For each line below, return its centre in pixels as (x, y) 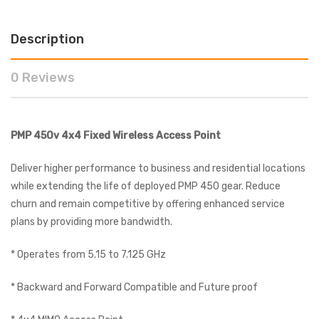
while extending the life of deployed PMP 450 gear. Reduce (146, 186)
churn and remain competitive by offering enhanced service (148, 204)
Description (47, 39)
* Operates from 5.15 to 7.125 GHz (88, 254)
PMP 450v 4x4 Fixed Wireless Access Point (116, 135)
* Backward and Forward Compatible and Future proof (134, 287)
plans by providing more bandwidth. (91, 221)
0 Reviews (43, 77)
